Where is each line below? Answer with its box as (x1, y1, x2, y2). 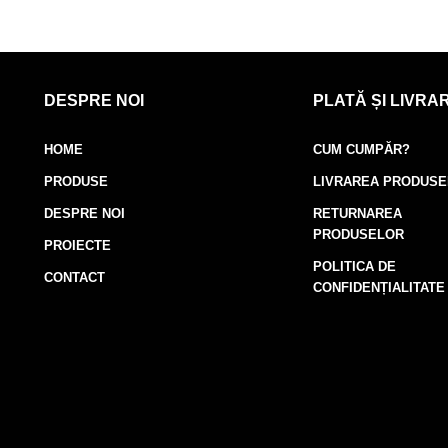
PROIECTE (44, 237, 112, 253)
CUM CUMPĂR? (313, 141, 411, 157)
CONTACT (44, 269, 106, 285)
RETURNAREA (313, 205, 403, 221)
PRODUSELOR (313, 226, 405, 242)
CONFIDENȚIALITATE (313, 279, 446, 295)
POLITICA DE (313, 258, 397, 274)
